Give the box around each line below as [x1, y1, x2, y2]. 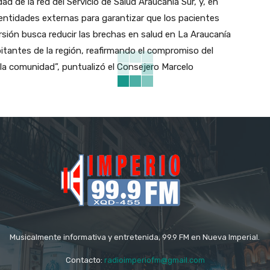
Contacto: [65, 255, 104, 265]
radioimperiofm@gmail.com [104, 255, 205, 265]
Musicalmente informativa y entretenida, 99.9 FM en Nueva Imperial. [10, 232, 260, 242]
